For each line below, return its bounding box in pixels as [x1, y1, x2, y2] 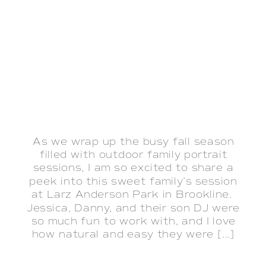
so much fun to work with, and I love [31, 215, 236, 228]
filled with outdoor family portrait [39, 148, 227, 161]
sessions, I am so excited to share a [33, 161, 234, 175]
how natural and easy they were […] [31, 228, 235, 241]
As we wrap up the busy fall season [33, 135, 235, 148]
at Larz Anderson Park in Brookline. [31, 188, 236, 201]
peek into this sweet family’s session [29, 175, 237, 188]
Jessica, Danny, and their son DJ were [27, 202, 240, 215]
